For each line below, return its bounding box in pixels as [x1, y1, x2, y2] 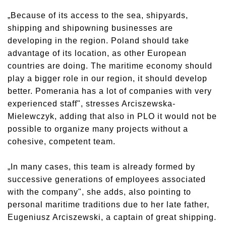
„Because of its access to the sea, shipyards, [8, 11, 188, 20]
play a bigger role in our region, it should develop [8, 74, 207, 83]
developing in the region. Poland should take [8, 36, 189, 45]
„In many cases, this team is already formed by [8, 162, 195, 171]
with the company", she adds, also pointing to [8, 187, 191, 196]
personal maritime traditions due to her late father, [8, 200, 209, 209]
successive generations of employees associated [8, 175, 206, 184]
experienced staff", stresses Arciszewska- [8, 99, 176, 108]
